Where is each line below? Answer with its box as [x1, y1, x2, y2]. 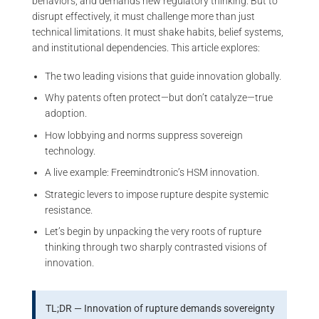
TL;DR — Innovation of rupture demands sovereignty [46, 303, 276, 315]
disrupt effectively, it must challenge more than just [32, 10, 255, 22]
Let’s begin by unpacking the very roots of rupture [45, 226, 262, 238]
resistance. [45, 204, 93, 216]
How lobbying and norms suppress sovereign [45, 129, 244, 141]
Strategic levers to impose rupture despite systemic [45, 188, 269, 200]
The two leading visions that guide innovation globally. [45, 70, 282, 82]
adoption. [45, 108, 88, 120]
